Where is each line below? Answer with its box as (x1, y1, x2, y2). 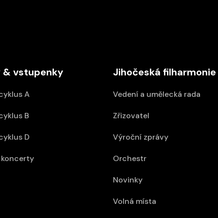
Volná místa (113, 196, 156, 206)
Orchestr (113, 153, 146, 163)
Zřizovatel (113, 110, 149, 121)
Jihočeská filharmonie (113, 66, 216, 78)
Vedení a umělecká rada (113, 89, 200, 99)
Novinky (113, 175, 143, 185)
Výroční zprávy (113, 132, 168, 142)
